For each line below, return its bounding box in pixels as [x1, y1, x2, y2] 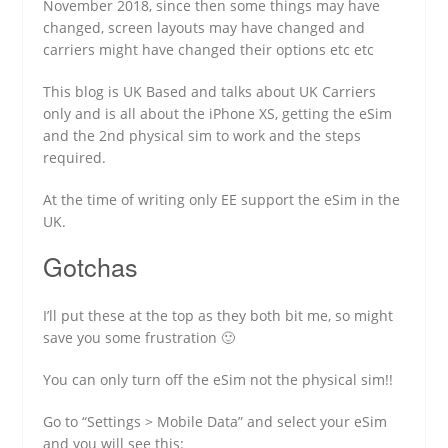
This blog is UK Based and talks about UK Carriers [43, 81, 377, 101]
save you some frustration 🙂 [43, 327, 236, 347]
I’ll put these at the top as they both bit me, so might [43, 305, 394, 325]
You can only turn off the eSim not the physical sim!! [43, 369, 394, 389]
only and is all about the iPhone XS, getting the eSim [43, 103, 393, 123]
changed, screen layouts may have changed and [43, 17, 366, 37]
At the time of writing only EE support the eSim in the [43, 189, 401, 209]
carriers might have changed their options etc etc [43, 39, 375, 59]
